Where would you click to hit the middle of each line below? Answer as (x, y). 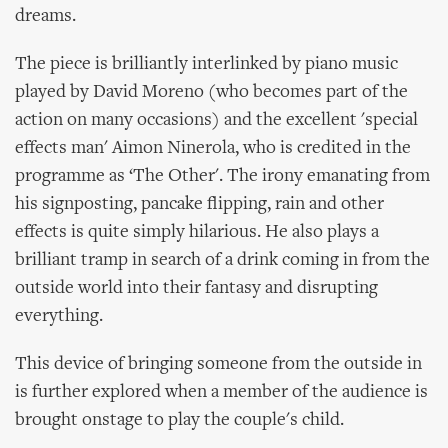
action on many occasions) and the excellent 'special (216, 120)
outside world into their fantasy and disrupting (196, 288)
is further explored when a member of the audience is (221, 392)
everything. (59, 316)
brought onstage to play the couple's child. (179, 420)
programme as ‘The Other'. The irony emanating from (222, 176)
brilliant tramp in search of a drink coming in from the (222, 260)
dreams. (45, 16)
